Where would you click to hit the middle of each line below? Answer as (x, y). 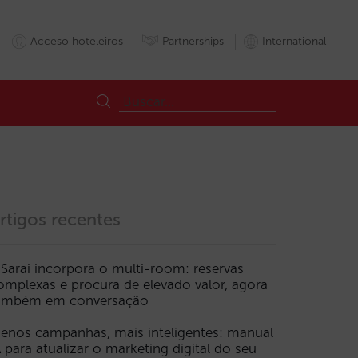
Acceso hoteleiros (77, 42)
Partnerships (193, 42)
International (294, 42)
